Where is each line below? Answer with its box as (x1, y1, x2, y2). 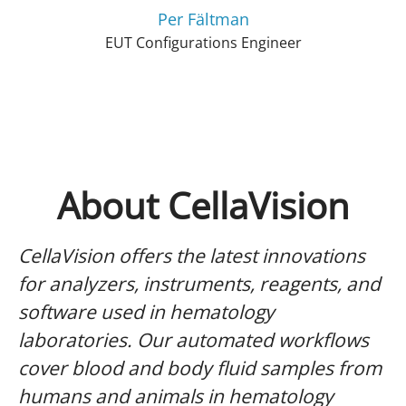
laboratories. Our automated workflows (18, 327, 369, 353)
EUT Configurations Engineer (104, 33, 302, 53)
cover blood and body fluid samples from (18, 355, 382, 381)
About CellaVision (56, 180, 350, 230)
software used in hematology (18, 299, 275, 324)
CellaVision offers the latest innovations (18, 243, 365, 268)
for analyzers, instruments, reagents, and (18, 271, 381, 296)
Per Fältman (157, 8, 249, 30)
